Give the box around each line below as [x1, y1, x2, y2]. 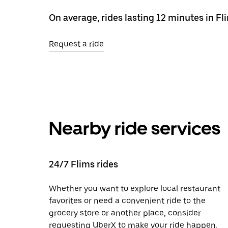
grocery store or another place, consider [49, 208, 201, 218]
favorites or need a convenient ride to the [49, 195, 206, 206]
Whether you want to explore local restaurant [49, 183, 220, 193]
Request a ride [49, 39, 104, 49]
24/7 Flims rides [49, 158, 118, 169]
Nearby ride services [49, 117, 220, 139]
